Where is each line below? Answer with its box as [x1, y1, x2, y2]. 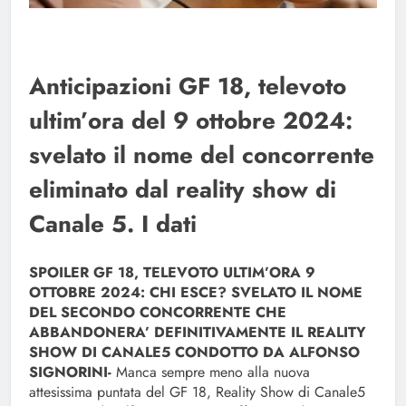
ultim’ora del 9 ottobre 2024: [29, 103, 353, 139]
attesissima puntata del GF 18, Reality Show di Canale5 [29, 382, 365, 403]
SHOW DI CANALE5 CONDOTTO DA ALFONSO [29, 342, 360, 363]
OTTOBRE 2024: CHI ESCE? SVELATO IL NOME [29, 282, 362, 304]
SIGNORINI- [29, 362, 111, 383]
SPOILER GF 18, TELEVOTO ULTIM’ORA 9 [29, 262, 315, 284]
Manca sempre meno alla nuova [111, 362, 310, 383]
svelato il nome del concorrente [29, 138, 374, 173]
